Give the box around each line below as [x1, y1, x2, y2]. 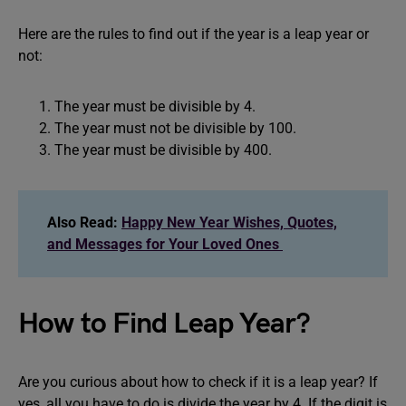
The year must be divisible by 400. [54, 141, 272, 159]
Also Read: [47, 214, 121, 231]
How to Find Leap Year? [18, 306, 311, 342]
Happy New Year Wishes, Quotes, [121, 214, 337, 231]
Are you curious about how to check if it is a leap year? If [18, 373, 378, 391]
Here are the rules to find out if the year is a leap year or [18, 25, 369, 43]
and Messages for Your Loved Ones [47, 236, 283, 253]
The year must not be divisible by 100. [54, 120, 296, 137]
